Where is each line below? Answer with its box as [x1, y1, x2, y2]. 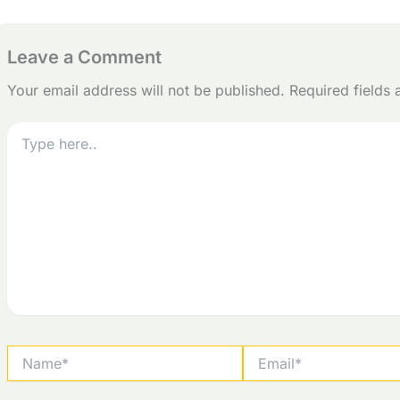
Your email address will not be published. [7, 81, 285, 100]
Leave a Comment [7, 46, 162, 69]
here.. [6, 140, 39, 156]
